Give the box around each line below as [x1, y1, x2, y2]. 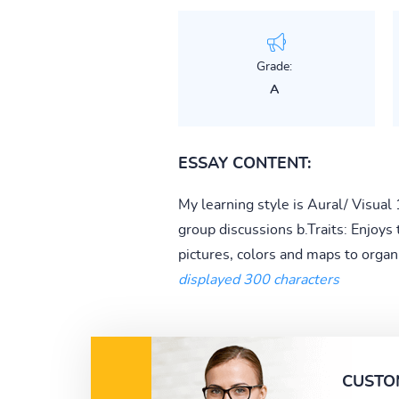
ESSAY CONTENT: [177, 155, 311, 172]
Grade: [256, 60, 292, 73]
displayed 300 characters [177, 272, 339, 287]
